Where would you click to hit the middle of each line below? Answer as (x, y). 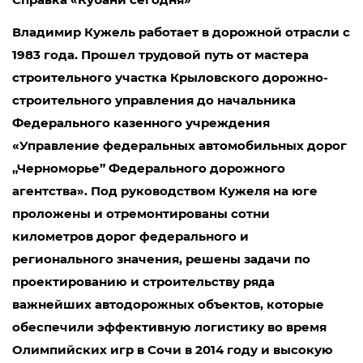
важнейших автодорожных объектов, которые (168, 304)
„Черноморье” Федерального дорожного (149, 168)
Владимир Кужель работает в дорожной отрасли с (181, 32)
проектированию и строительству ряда (143, 282)
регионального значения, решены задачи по (161, 259)
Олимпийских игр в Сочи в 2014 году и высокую (173, 350)
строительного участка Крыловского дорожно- (170, 77)
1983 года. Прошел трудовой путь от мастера (160, 55)
